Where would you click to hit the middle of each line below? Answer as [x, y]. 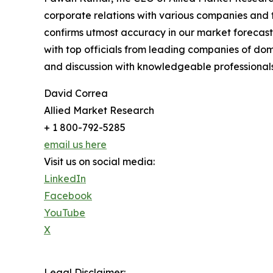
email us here [75, 145]
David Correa [76, 94]
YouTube [65, 213]
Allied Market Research [99, 111]
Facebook [68, 196]
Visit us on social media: [99, 162]
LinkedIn [65, 179]
